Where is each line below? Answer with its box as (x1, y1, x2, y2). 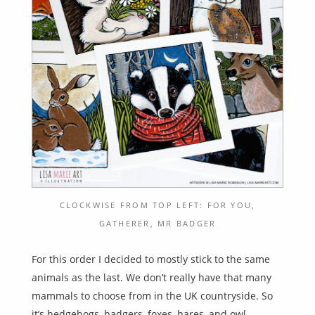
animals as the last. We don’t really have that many (32, 271, 271, 285)
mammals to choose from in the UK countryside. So (32, 289, 273, 303)
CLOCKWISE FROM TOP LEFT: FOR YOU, (59, 200, 256, 211)
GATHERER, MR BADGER (98, 218, 217, 229)
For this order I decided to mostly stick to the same (32, 252, 270, 266)
